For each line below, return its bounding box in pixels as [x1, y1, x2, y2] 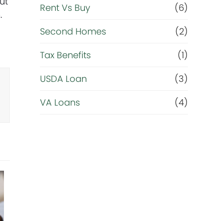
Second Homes [39, 25, 106, 37]
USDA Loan [39, 73, 87, 85]
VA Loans [39, 96, 80, 109]
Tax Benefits [39, 49, 91, 61]
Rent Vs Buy [39, 1, 90, 14]
